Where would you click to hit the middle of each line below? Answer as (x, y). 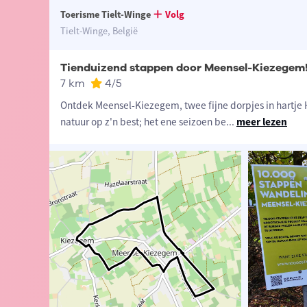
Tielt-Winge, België (99, 31)
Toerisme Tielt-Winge (105, 15)
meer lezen (261, 122)
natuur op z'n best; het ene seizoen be (143, 122)
